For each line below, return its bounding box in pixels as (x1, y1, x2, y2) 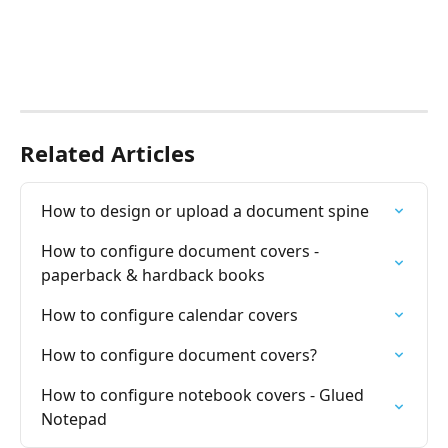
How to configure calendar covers (41, 303, 298, 326)
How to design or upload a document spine (41, 199, 369, 222)
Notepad (41, 407, 107, 430)
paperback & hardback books (41, 263, 265, 286)
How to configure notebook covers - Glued (41, 383, 368, 406)
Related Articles (20, 137, 195, 168)
